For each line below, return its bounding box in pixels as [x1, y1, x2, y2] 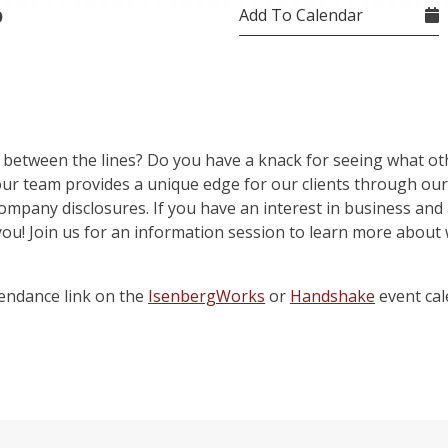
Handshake [290, 285, 375, 307]
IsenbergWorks [148, 285, 265, 307]
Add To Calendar [239, 4, 363, 26]
